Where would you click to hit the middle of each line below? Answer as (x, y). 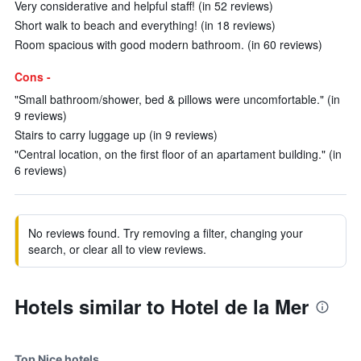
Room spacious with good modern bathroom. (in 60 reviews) (168, 44)
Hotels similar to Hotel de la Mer (162, 306)
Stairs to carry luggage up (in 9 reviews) (116, 135)
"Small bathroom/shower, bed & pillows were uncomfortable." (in (177, 99)
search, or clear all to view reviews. (117, 249)
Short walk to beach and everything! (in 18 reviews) (145, 25)
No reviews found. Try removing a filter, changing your (166, 233)
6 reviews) (41, 170)
